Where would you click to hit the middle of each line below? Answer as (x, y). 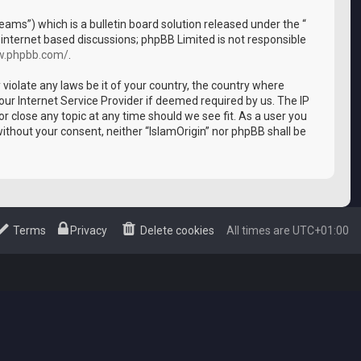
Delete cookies (177, 230)
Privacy (89, 230)
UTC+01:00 (321, 230)
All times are (259, 230)
